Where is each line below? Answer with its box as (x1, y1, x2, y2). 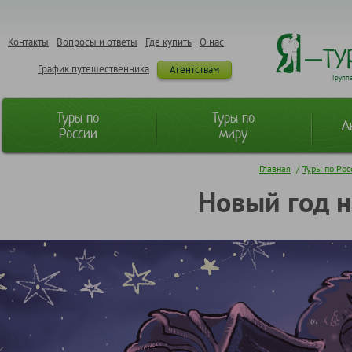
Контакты (8, 35, 49, 49)
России (58, 123, 97, 142)
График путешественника (38, 61, 149, 75)
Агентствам (170, 62, 219, 76)
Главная (259, 162, 291, 174)
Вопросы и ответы (57, 35, 137, 49)
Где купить (145, 35, 192, 49)
